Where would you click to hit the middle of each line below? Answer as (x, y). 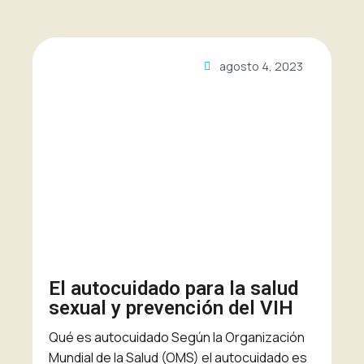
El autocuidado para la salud (173, 289)
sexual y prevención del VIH (171, 308)
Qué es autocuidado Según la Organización (177, 338)
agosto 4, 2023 (261, 67)
